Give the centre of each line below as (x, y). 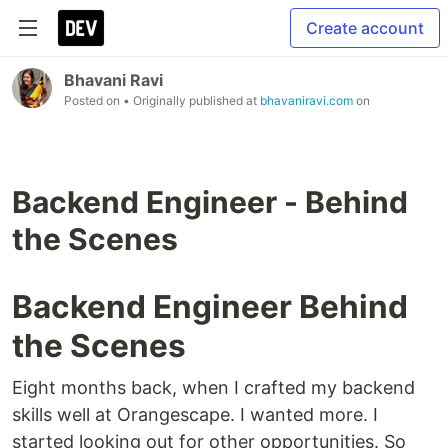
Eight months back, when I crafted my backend (213, 387)
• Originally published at (191, 100)
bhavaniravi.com (306, 100)
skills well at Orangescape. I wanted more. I (195, 414)
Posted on (93, 100)
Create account (365, 28)
